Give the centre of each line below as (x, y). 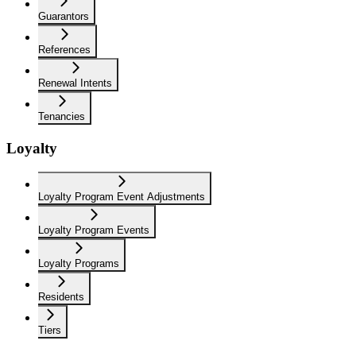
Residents (61, 297)
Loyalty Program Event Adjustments (122, 197)
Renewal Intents (75, 83)
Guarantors (64, 16)
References (64, 49)
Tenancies (62, 116)
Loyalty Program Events (94, 230)
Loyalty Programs (79, 264)
